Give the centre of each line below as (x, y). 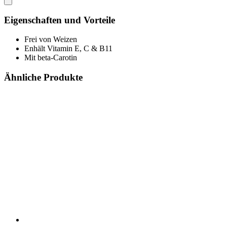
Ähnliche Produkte (43, 77)
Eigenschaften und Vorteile (60, 20)
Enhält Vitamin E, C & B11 (68, 49)
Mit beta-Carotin (51, 58)
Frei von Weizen (51, 40)
